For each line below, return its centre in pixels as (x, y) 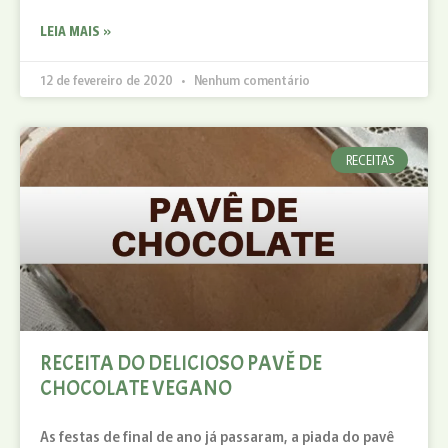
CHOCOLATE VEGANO (136, 387)
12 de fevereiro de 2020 (108, 79)
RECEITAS (369, 159)
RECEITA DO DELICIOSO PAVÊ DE (181, 362)
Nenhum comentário (250, 79)
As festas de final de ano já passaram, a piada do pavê (217, 435)
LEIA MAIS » (75, 30)
